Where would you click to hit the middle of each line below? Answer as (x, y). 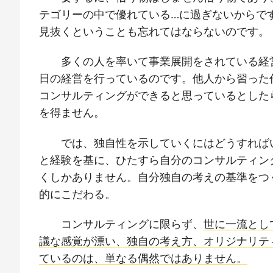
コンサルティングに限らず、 (126, 224)
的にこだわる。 (77, 194)
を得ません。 (72, 113)
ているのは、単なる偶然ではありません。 (143, 258)
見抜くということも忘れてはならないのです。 (154, 32)
